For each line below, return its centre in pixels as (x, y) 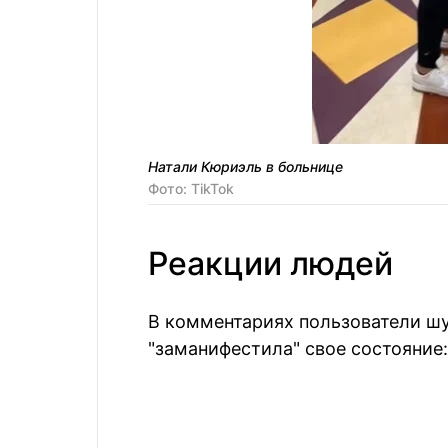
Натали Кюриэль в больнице (245, 166)
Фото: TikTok (191, 188)
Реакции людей (270, 263)
